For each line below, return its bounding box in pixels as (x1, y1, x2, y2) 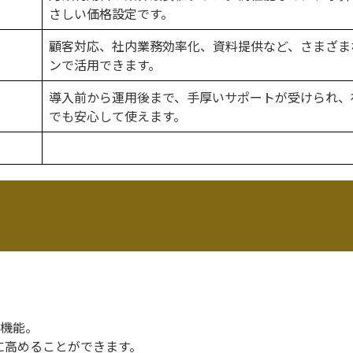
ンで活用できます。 (49, 54, 161, 74)
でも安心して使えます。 (49, 106, 186, 125)
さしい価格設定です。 (49, 3, 173, 23)
